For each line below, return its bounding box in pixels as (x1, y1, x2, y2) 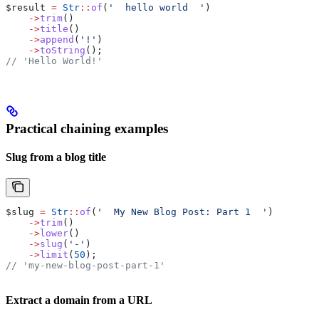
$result (6, 1, 46, 13)
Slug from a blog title (6, 150, 106, 163)
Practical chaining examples (6, 120, 168, 136)
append (40, 33, 74, 45)
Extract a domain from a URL (6, 293, 152, 306)
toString (40, 44, 85, 56)
